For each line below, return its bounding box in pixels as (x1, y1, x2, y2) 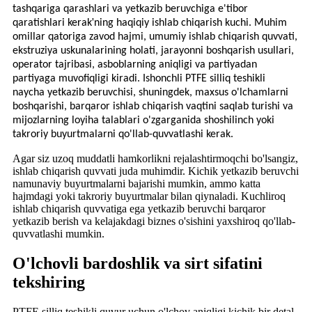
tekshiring (13, 273, 85, 292)
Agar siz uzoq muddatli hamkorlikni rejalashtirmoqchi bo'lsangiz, (13, 153, 298, 165)
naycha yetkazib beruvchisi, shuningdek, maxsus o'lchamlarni (13, 87, 288, 99)
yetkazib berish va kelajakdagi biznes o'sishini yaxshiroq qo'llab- (13, 215, 295, 228)
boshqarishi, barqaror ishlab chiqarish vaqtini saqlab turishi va (13, 101, 293, 113)
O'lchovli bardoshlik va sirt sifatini (13, 254, 263, 273)
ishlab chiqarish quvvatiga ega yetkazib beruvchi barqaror (13, 203, 265, 215)
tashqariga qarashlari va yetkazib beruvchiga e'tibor (13, 3, 248, 15)
